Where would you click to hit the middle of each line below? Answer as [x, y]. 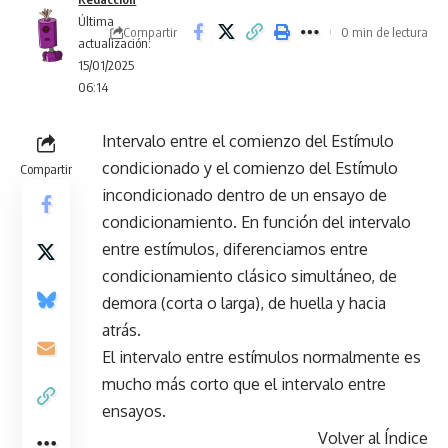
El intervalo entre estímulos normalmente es [261, 357]
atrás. [121, 330]
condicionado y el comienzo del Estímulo [250, 168]
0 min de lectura [384, 32]
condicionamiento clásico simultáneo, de [249, 276]
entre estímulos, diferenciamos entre [235, 249]
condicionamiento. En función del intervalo [256, 222]
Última [96, 21]
